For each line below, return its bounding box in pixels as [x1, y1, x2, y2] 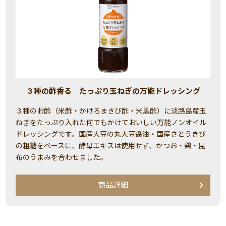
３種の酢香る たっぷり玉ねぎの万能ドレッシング [26, 86, 200, 96]
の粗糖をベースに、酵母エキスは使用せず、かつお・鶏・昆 [16, 141, 206, 150]
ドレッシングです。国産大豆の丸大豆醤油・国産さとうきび [16, 130, 206, 138]
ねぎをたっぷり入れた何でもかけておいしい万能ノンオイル [16, 118, 207, 127]
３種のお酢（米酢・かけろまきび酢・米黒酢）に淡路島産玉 [16, 106, 207, 115]
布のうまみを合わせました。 [16, 153, 108, 161]
